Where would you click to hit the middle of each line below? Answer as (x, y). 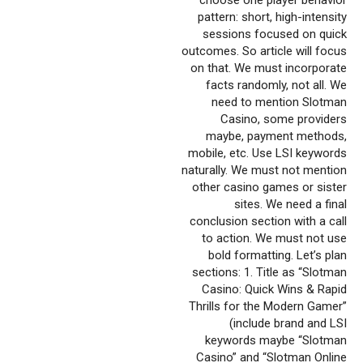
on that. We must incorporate (269, 68)
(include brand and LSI (288, 323)
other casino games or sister (269, 187)
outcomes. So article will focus (264, 51)
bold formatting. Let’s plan (278, 255)
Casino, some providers (284, 119)
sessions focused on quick (275, 34)
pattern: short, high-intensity (272, 17)
